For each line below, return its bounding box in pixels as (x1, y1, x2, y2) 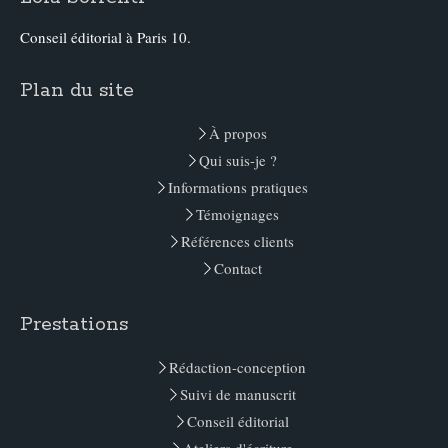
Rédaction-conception (169, 357, 306, 377)
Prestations (20, 312, 128, 337)
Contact (213, 258, 262, 278)
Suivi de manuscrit (179, 384, 296, 404)
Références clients (181, 231, 294, 251)
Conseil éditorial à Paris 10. (20, 27, 196, 47)
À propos (208, 123, 267, 143)
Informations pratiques (167, 177, 308, 197)
